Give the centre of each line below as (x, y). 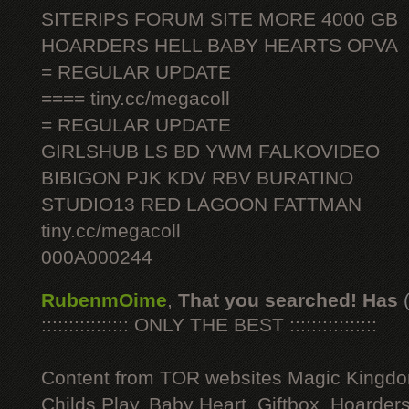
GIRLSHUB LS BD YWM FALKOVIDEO (210, 152)
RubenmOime (104, 300)
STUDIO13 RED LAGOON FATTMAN (201, 204)
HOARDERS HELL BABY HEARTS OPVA (220, 46)
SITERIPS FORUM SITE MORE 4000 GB (220, 19)
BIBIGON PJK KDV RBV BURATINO (197, 178)
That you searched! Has (288, 300)
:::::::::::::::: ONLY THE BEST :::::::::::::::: (209, 325)
